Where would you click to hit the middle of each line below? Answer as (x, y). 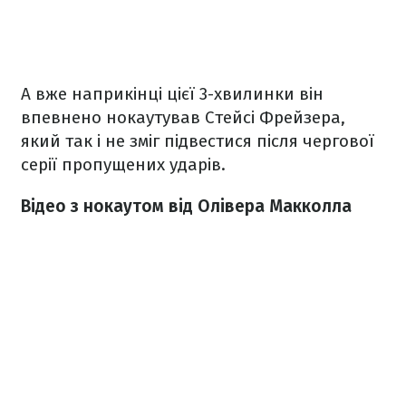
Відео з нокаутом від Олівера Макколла (186, 206)
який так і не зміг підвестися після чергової (198, 140)
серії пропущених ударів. (123, 164)
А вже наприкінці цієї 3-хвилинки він (172, 93)
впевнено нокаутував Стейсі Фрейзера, (183, 117)
